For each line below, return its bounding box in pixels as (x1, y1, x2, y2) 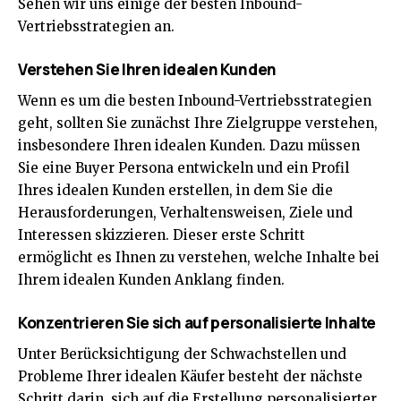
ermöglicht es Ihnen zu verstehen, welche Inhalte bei (18, 248, 380, 266)
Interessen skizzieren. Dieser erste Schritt (18, 226, 305, 243)
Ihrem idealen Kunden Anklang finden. (18, 270, 285, 288)
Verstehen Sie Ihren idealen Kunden (18, 58, 277, 80)
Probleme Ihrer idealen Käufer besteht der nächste (18, 367, 363, 385)
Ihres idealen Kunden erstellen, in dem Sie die (18, 181, 333, 199)
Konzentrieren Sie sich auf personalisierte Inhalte (18, 311, 377, 333)
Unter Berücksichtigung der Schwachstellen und (18, 345, 346, 363)
